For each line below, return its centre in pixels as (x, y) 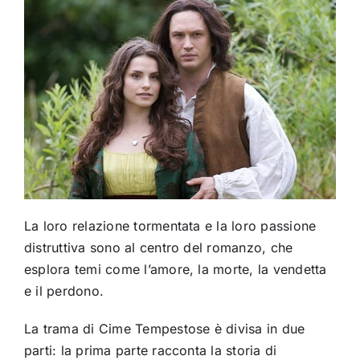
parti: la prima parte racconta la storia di (150, 350)
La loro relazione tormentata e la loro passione (170, 225)
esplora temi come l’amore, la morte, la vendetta (175, 269)
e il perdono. (64, 290)
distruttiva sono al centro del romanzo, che (158, 247)
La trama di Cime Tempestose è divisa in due (164, 328)
